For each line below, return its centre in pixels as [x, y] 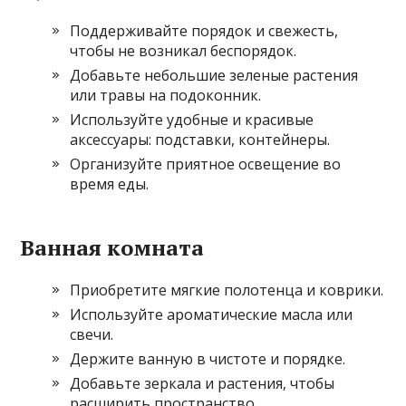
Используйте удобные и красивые [192, 120]
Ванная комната [112, 248]
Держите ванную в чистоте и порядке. [208, 359]
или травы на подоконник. [166, 96]
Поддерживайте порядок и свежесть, [204, 31]
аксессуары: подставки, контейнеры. [200, 140]
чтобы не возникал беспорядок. [184, 51]
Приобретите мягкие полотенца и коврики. [227, 290]
